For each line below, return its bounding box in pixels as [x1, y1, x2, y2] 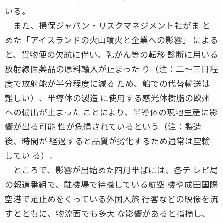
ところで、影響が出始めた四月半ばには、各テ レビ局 [5, 163, 218, 176]
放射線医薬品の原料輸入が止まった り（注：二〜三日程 [5, 62, 218, 75]
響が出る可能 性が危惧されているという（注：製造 [5, 120, 202, 132]
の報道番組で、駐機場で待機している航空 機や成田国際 [5, 178, 218, 190]
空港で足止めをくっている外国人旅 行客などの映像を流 [5, 192, 218, 205]
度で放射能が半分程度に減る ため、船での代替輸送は [5, 77, 210, 89]
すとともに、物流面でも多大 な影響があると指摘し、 [5, 207, 210, 219]
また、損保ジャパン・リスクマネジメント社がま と [5, 19, 210, 31]
